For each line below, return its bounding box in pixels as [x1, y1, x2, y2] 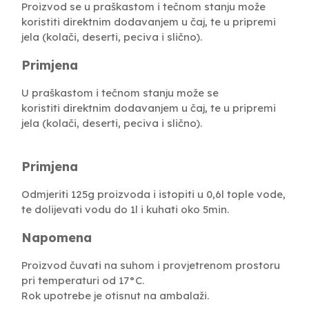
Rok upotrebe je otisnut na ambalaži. [21, 288, 209, 302]
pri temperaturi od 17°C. [21, 273, 144, 287]
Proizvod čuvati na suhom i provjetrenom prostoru [21, 258, 280, 272]
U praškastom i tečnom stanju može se [21, 86, 219, 99]
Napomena [21, 229, 92, 246]
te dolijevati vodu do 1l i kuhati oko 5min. [21, 202, 229, 216]
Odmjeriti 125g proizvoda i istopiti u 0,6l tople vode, [21, 187, 286, 201]
